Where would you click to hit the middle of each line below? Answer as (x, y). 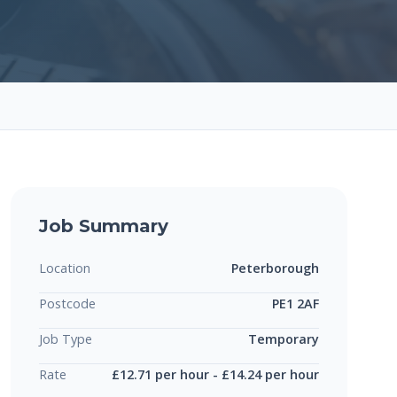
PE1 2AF (296, 303)
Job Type (66, 339)
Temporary (284, 339)
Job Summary (104, 226)
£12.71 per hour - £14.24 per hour (215, 374)
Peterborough (275, 268)
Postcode (67, 303)
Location (65, 268)
